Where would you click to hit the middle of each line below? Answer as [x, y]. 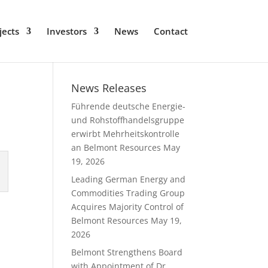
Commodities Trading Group [128, 193]
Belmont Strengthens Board [127, 252]
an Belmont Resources [116, 147]
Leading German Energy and [129, 179]
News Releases [109, 88]
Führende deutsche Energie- [129, 106]
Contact [170, 31]
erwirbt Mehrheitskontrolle [126, 134]
